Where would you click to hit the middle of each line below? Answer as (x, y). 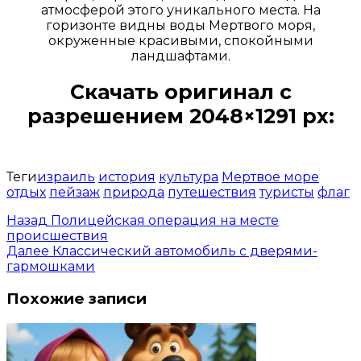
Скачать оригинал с (180, 92)
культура (189, 177)
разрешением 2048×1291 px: (180, 116)
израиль (66, 177)
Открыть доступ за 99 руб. (180, 141)
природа (134, 193)
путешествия (212, 193)
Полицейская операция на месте (163, 221)
